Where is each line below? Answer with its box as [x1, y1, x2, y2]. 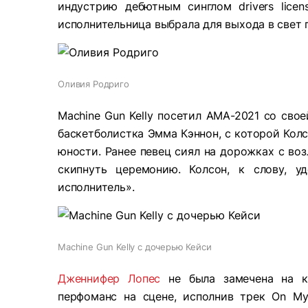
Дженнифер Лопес [58, 272, 161, 285]
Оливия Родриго [58, 78, 129, 89]
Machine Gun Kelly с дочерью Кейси [58, 241, 212, 252]
